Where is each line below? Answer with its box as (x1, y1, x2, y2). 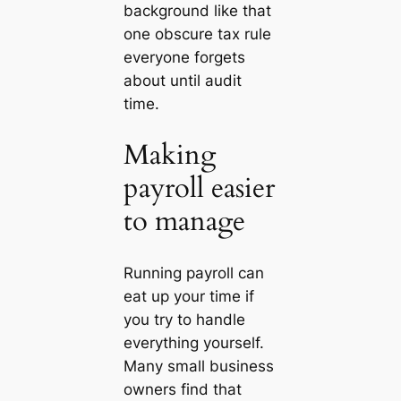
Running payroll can (123, 263, 264, 282)
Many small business (123, 356, 274, 375)
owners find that (123, 380, 242, 398)
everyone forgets (123, 48, 245, 67)
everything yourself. (123, 333, 264, 352)
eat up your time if (123, 286, 254, 305)
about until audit (123, 72, 242, 90)
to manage (123, 202, 245, 241)
